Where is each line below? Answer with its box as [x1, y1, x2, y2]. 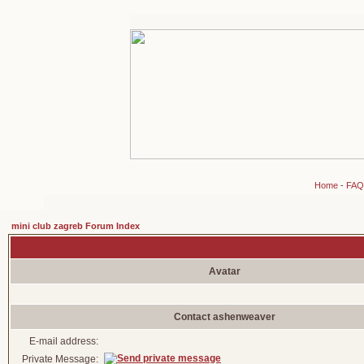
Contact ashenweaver [174, 311, 275, 323]
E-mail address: [29, 336, 98, 347]
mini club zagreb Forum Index [11, 221, 140, 231]
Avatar [209, 266, 240, 277]
